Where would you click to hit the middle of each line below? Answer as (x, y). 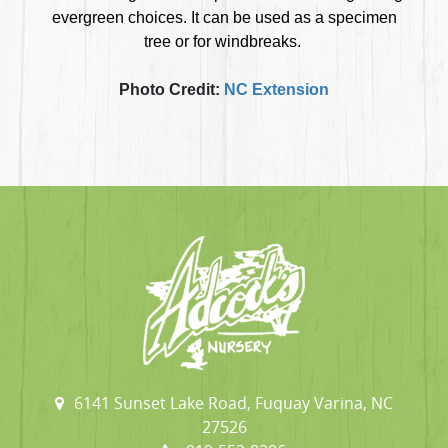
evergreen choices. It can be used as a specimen (224, 18)
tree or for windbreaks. (224, 42)
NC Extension (276, 90)
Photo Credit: (171, 90)
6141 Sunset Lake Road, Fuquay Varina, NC (233, 403)
